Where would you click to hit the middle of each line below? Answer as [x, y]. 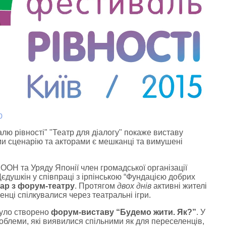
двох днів [134, 186]
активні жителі [179, 186]
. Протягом [96, 186]
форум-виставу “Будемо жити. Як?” [123, 212]
